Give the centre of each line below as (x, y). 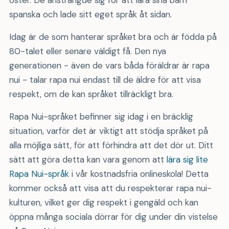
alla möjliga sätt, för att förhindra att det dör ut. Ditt (111, 145)
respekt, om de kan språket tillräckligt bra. (91, 94)
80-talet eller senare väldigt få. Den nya (87, 51)
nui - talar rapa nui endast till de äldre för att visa (105, 79)
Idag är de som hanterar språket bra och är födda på (113, 37)
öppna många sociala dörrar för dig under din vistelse (113, 216)
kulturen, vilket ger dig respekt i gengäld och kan (104, 202)
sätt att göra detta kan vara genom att (88, 159)
